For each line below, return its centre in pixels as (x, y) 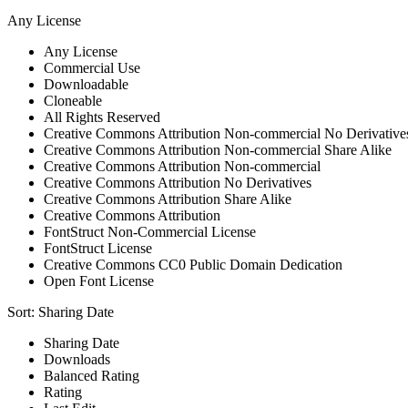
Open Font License (99, 280)
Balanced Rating (92, 375)
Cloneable (73, 100)
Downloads (77, 359)
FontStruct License (98, 248)
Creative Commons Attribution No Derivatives (178, 182)
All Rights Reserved (102, 117)
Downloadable (86, 84)
